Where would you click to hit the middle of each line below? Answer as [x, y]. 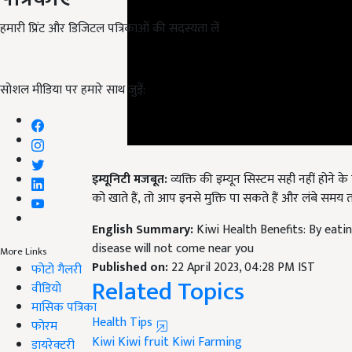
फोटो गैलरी [57, 269]
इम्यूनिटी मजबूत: [130, 161]
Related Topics [168, 273]
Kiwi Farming [207, 324]
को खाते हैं [115, 180]
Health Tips [124, 304]
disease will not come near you [173, 230]
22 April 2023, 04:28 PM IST [243, 249]
